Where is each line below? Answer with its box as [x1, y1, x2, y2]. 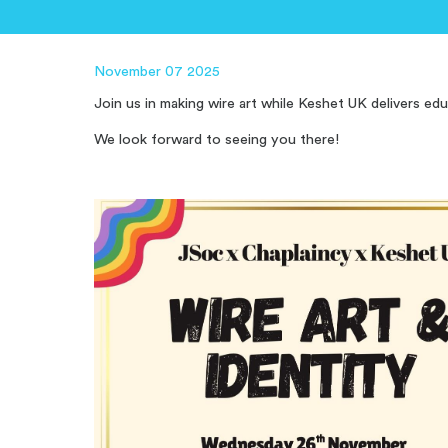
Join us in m [94, 96, 172, 112]
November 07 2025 [94, 63, 221, 79]
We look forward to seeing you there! [94, 131, 340, 147]
